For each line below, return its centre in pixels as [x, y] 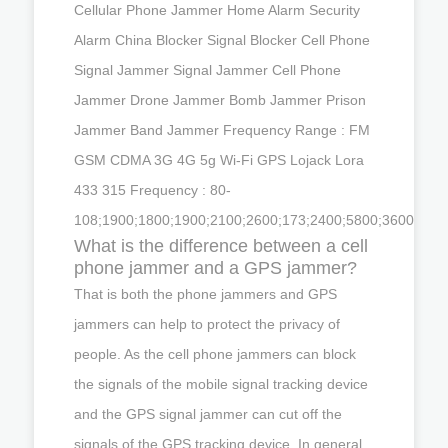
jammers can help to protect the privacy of [207, 323]
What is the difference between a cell [221, 245]
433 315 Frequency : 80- [152, 189]
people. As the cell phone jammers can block [215, 353]
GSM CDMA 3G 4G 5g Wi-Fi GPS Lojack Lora [219, 159]
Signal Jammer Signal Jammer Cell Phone [207, 69]
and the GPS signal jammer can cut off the [208, 413]
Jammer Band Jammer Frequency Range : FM [222, 129]
